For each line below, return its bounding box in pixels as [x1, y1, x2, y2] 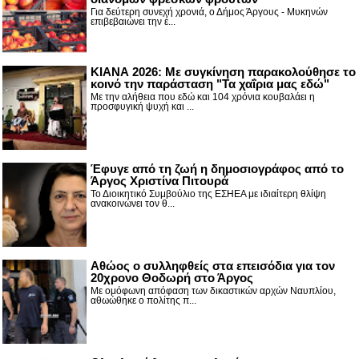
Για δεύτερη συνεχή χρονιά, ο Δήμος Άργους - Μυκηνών [91, 6, 328, 18]
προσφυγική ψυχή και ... [91, 100, 194, 112]
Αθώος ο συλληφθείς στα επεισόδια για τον [91, 258, 335, 272]
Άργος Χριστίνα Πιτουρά [91, 173, 228, 188]
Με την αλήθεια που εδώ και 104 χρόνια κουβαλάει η [91, 91, 315, 103]
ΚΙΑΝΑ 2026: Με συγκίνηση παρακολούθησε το [91, 64, 356, 79]
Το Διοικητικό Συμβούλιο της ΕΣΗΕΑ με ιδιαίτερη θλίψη [91, 188, 326, 200]
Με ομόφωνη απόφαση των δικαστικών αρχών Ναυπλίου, [91, 284, 336, 296]
